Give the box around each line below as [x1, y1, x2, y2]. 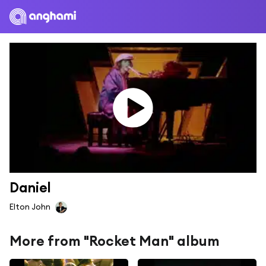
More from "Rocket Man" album [9, 232, 220, 249]
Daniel [9, 179, 51, 197]
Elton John [9, 201, 50, 212]
